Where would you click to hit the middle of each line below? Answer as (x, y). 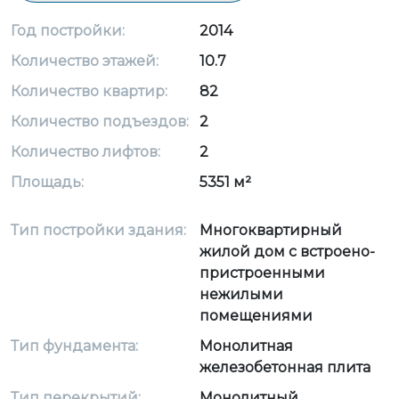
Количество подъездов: (100, 122)
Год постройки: (68, 31)
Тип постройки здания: (98, 230)
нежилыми (241, 294)
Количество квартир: (89, 91)
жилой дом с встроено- (287, 252)
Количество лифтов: (85, 152)
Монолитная (246, 346)
